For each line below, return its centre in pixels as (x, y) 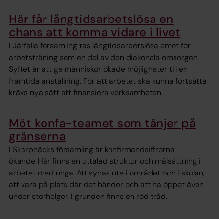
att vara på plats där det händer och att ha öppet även (106, 184)
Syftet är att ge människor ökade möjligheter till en (98, 69)
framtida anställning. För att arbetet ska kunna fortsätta (108, 81)
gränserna (37, 136)
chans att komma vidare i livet (95, 32)
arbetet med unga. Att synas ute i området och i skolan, (107, 173)
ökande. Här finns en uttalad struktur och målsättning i (105, 161)
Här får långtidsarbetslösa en (91, 19)
